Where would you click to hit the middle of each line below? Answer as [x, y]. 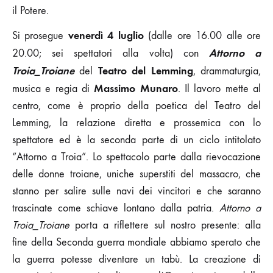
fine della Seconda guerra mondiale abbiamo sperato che [136, 242]
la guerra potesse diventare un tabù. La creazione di [136, 259]
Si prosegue [40, 35]
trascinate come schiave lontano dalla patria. [116, 208]
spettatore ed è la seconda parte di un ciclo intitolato [136, 140]
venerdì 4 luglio [106, 35]
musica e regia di [53, 88]
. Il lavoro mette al [219, 88]
